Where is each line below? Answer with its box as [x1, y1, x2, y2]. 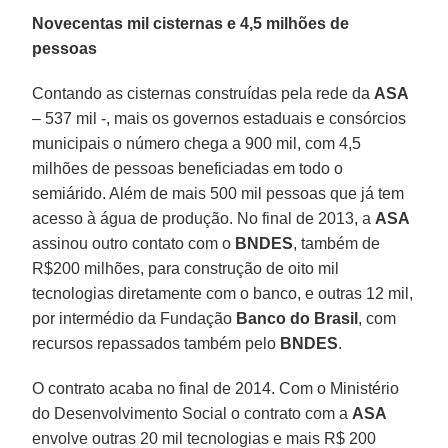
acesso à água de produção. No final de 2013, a [32, 209, 376, 227]
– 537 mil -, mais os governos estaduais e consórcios [32, 109, 407, 127]
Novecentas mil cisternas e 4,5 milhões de [32, 14, 350, 32]
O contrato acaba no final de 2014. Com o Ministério [32, 379, 400, 397]
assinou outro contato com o [32, 234, 236, 252]
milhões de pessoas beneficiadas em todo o [32, 159, 344, 177]
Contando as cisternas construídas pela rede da [32, 84, 375, 102]
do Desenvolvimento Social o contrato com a [32, 404, 353, 422]
